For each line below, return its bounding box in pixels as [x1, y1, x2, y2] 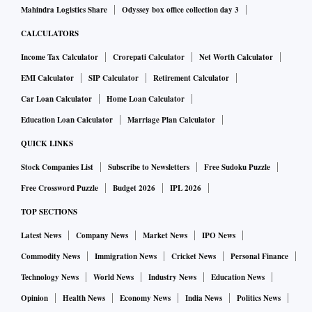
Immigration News [95, 251, 157, 263]
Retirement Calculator [153, 72, 229, 84]
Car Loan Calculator [21, 93, 92, 105]
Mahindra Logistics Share [21, 4, 107, 16]
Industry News [148, 272, 196, 283]
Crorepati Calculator [113, 52, 185, 63]
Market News [143, 230, 187, 242]
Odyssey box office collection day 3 [122, 4, 239, 16]
